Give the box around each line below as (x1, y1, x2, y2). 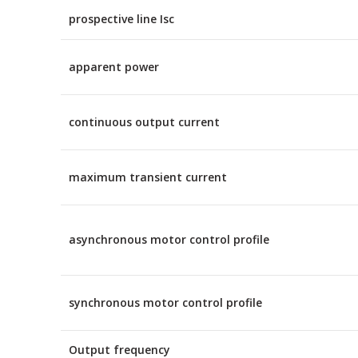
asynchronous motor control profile (69, 231, 269, 247)
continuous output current (69, 113, 220, 129)
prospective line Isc (69, 10, 174, 26)
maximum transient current (69, 169, 227, 185)
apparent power (69, 58, 159, 74)
